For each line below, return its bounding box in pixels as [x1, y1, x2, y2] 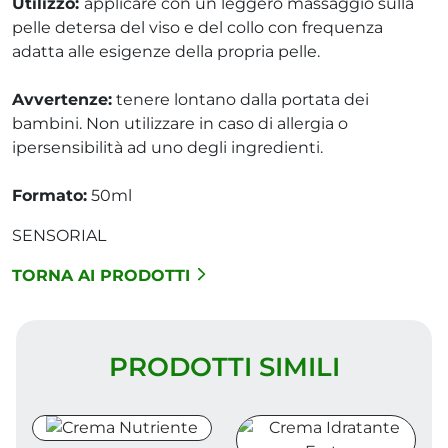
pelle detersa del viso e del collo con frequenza [12, 17, 383, 37]
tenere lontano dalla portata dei [112, 89, 369, 109]
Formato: [12, 185, 87, 205]
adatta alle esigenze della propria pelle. [12, 41, 320, 61]
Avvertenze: [12, 89, 112, 109]
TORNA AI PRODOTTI [12, 265, 190, 285]
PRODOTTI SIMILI [108, 350, 340, 383]
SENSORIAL [12, 225, 106, 245]
